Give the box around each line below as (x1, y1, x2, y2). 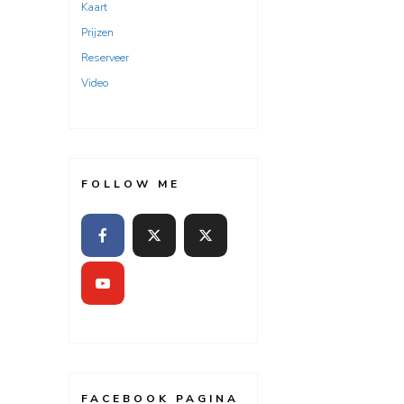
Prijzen (81, 25, 114, 40)
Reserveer (81, 50, 129, 65)
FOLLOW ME (81, 177, 180, 191)
